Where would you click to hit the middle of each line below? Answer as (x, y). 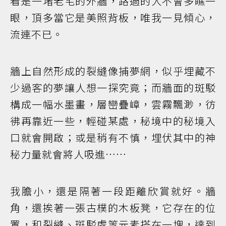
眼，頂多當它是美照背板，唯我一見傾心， (113, 17)
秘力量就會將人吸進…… (68, 154)
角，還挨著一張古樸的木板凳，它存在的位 (113, 207)
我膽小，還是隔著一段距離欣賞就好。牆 (113, 191)
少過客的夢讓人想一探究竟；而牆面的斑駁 (113, 87)
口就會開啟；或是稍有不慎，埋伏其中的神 (113, 137)
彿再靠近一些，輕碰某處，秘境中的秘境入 (113, 121)
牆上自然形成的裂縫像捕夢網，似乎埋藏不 (113, 71)
